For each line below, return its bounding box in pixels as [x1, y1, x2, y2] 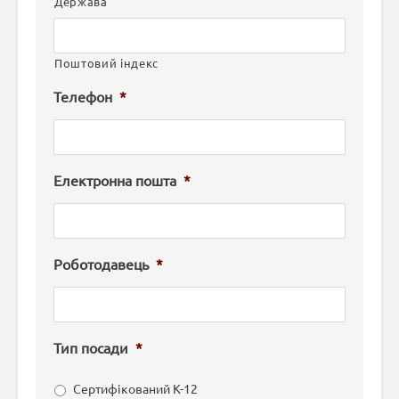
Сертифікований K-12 [73, 380, 198, 397]
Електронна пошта [53, 171, 176, 189]
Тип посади [53, 338, 128, 356]
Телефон [53, 87, 112, 105]
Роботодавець [53, 255, 149, 273]
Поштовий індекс [54, 55, 159, 70]
